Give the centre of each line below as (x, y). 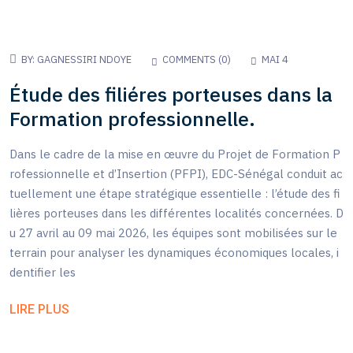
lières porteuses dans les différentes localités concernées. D (176, 214)
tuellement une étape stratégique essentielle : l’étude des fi (175, 194)
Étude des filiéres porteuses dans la (171, 94)
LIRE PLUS (39, 309)
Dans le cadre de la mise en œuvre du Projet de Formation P (175, 154)
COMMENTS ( (192, 59)
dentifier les (43, 273)
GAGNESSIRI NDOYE (84, 59)
